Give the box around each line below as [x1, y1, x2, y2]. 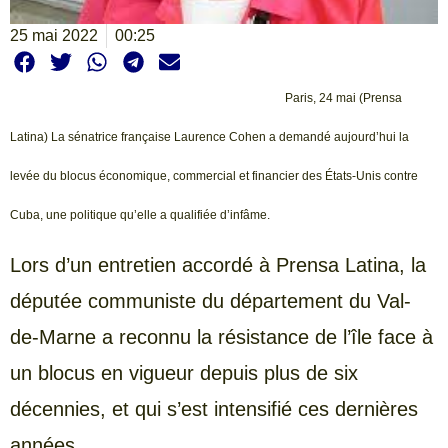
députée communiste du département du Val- [10, 290, 411, 313]
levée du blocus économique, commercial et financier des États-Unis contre [10, 168, 418, 183]
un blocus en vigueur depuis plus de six [10, 362, 358, 385]
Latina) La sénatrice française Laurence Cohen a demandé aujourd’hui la [10, 129, 409, 144]
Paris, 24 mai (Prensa [285, 90, 402, 105]
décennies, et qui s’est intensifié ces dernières [10, 398, 418, 421]
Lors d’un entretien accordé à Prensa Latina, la [10, 254, 426, 277]
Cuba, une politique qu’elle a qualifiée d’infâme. [10, 207, 270, 222]
